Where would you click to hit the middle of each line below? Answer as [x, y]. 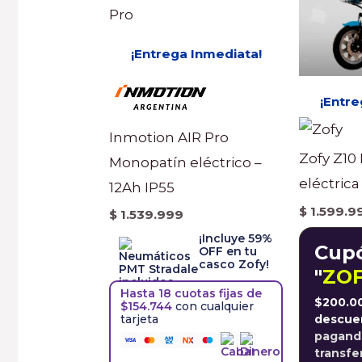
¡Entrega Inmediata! [196, 53]
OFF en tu [228, 252]
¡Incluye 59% [236, 239]
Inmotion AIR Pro [169, 137]
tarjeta [140, 320]
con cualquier [215, 307]
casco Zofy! [234, 265]
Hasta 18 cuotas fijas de [192, 294]
